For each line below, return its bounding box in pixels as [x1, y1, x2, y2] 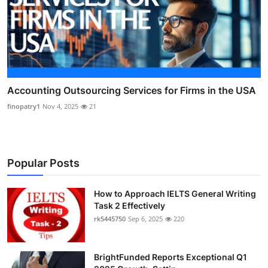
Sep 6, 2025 [128, 214, 163, 223]
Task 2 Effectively [94, 200, 165, 211]
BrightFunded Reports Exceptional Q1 [94, 251, 247, 262]
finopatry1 [7, 101, 40, 111]
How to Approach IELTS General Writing [94, 188, 256, 199]
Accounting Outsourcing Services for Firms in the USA [7, 84, 256, 96]
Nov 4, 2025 [42, 101, 78, 111]
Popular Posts [7, 156, 80, 169]
